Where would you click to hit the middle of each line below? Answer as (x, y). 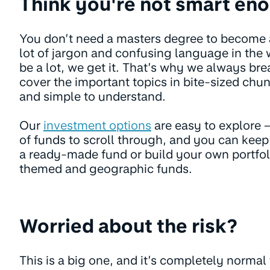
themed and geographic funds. (107, 168)
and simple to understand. (93, 96)
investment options (97, 125)
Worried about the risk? (128, 226)
